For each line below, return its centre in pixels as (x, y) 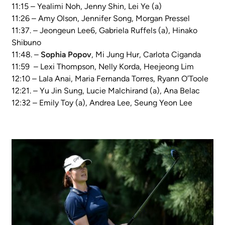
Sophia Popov (66, 55)
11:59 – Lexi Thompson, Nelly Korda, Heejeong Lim (103, 67)
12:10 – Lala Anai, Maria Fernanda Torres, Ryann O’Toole (110, 79)
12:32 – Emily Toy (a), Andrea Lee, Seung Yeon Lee (102, 103)
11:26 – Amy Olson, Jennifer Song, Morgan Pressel (101, 19)
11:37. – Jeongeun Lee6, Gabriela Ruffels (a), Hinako (104, 31)
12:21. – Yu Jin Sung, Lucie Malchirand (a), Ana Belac (106, 91)
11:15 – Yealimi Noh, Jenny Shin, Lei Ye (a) (87, 7)
